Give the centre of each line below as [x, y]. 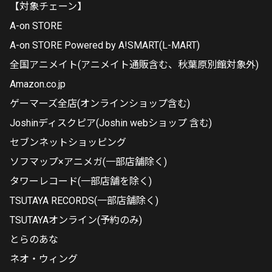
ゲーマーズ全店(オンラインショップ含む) [100, 104]
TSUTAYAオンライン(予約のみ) [76, 220]
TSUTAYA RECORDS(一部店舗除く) [84, 201]
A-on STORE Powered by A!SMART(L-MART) [105, 45]
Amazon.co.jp [38, 84]
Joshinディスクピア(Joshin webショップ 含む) [111, 123]
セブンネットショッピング [68, 142]
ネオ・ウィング [44, 259]
